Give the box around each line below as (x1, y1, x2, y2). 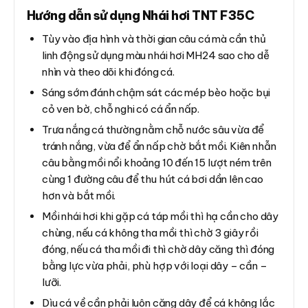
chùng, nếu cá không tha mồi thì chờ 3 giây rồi (42, 225, 258, 239)
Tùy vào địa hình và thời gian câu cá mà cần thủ (42, 32, 266, 45)
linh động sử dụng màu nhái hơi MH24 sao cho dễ (42, 48, 269, 62)
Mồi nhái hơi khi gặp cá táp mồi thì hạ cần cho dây (42, 209, 279, 223)
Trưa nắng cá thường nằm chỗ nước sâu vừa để (42, 122, 265, 136)
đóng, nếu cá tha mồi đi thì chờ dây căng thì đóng (42, 242, 275, 256)
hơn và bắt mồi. (42, 188, 116, 202)
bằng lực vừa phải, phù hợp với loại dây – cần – (42, 258, 267, 272)
